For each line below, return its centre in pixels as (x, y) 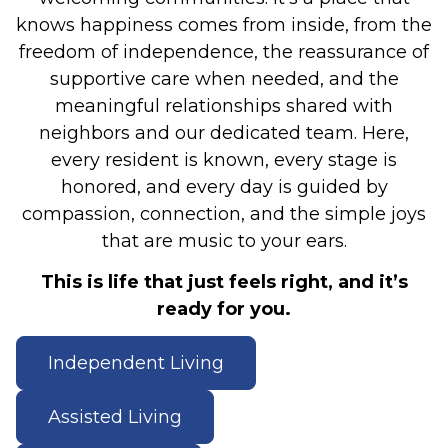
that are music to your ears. (224, 241)
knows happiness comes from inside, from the (224, 25)
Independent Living (136, 363)
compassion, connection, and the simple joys (224, 214)
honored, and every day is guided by (224, 187)
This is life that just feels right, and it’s (224, 281)
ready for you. (224, 308)
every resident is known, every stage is (224, 160)
